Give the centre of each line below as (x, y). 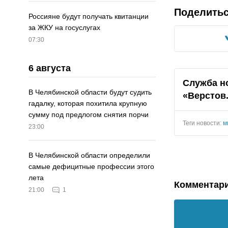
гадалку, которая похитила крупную (88, 104)
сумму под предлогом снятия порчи (89, 115)
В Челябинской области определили (89, 155)
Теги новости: (203, 123)
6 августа (50, 68)
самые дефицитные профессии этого (91, 167)
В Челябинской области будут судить (90, 92)
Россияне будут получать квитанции (89, 17)
